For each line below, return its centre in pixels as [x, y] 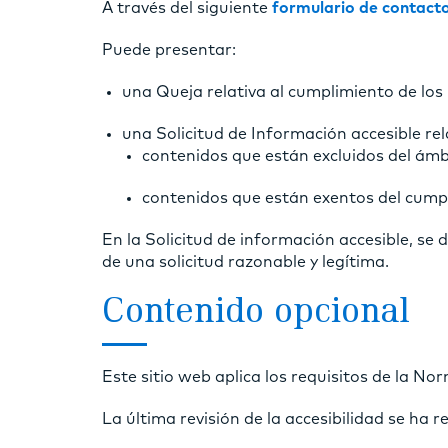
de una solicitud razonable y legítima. [245, 261]
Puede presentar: [169, 49]
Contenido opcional [256, 312]
